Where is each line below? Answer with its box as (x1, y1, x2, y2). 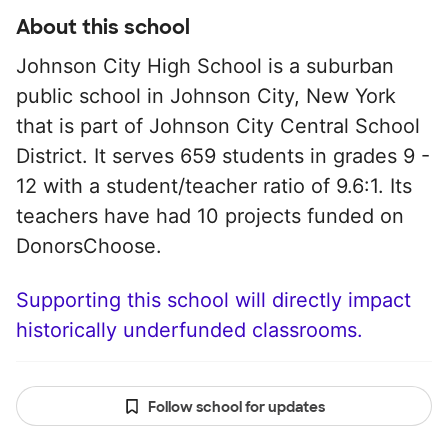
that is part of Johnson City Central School (16, 114, 420, 138)
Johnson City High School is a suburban (16, 54, 394, 78)
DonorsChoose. (16, 234, 162, 258)
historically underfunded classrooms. (16, 318, 363, 342)
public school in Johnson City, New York (16, 84, 396, 108)
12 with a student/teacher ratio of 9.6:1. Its (16, 174, 412, 198)
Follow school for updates (147, 398, 325, 416)
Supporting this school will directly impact (16, 288, 411, 312)
